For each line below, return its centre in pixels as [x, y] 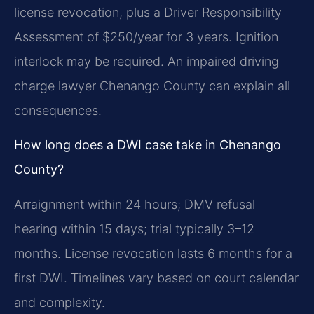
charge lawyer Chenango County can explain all [152, 86]
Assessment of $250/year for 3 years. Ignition [146, 36]
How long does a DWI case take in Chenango [148, 145]
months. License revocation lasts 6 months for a [153, 253]
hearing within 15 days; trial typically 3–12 [134, 228]
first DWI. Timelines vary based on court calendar [156, 278]
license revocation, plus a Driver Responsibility [148, 12]
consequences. [58, 110]
